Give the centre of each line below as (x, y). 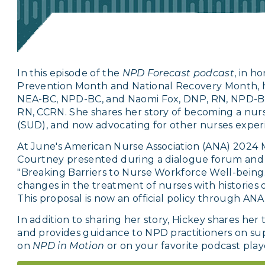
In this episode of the (70, 73)
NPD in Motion (69, 246)
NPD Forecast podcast (178, 73)
